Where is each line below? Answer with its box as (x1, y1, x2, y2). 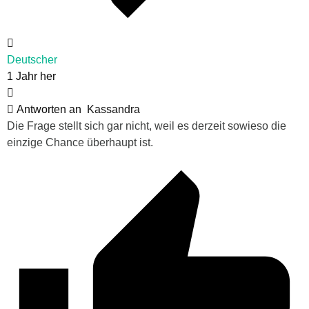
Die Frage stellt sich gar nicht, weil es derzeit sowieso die (7, 119, 286, 132)
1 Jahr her (7, 70, 56, 82)
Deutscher (7, 53, 57, 66)
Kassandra (87, 103, 140, 115)
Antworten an (14, 103, 87, 115)
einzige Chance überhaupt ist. (7, 136, 153, 148)
